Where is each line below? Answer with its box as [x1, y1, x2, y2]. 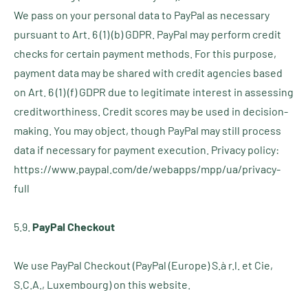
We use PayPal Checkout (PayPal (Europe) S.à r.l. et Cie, [14, 258, 273, 272]
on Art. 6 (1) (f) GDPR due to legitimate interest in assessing [14, 85, 294, 98]
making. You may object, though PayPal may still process [14, 124, 281, 137]
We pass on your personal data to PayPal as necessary [14, 8, 269, 21]
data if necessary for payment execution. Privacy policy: [14, 143, 279, 156]
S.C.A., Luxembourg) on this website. [14, 278, 190, 291]
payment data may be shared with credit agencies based [14, 66, 283, 79]
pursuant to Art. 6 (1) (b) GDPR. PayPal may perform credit [14, 27, 281, 41]
